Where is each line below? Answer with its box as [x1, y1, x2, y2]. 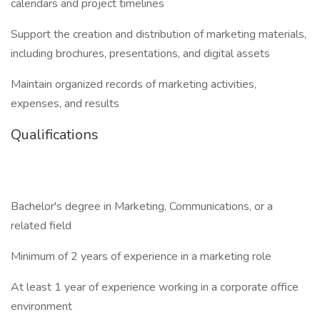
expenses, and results [11, 96, 119, 111]
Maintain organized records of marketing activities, [11, 76, 256, 92]
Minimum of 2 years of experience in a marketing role [11, 249, 271, 264]
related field [11, 218, 71, 234]
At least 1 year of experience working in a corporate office [11, 279, 299, 295]
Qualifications [11, 125, 99, 144]
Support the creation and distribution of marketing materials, [11, 26, 306, 42]
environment [11, 299, 72, 314]
